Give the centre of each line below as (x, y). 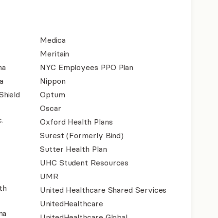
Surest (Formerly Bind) (82, 135)
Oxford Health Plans (76, 122)
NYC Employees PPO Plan (87, 67)
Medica (53, 40)
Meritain (55, 54)
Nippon (53, 81)
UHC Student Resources (84, 163)
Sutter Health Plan (73, 149)
